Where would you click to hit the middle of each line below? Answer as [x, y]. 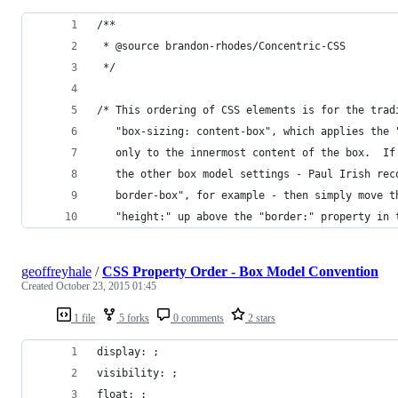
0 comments [197, 318]
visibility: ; [137, 373]
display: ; [128, 351]
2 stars [260, 318]
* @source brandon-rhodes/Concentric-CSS [221, 46]
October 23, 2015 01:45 [106, 286]
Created [39, 286]
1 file [83, 318]
